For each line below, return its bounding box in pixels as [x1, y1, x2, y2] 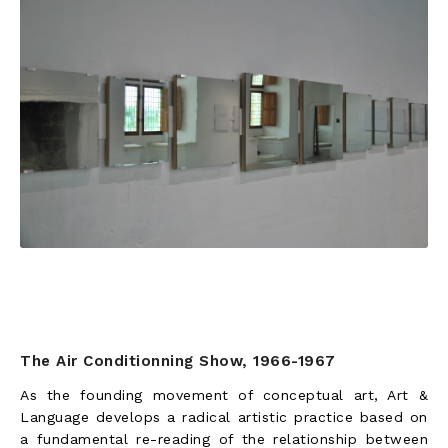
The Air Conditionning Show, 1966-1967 [20, 351, 336, 370]
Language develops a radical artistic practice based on [20, 408, 428, 425]
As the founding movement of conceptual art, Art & [20, 386, 428, 403]
